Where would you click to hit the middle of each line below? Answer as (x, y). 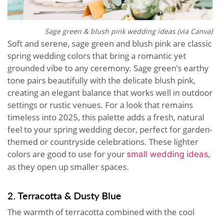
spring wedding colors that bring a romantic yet (97, 56)
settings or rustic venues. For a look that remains (100, 105)
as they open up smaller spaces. (68, 167)
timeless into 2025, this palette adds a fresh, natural (106, 117)
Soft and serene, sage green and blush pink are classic (110, 44)
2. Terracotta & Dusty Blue (64, 196)
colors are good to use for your (67, 154)
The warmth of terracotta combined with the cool (101, 212)
